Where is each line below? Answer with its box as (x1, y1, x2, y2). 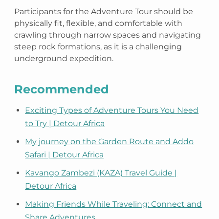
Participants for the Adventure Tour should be (14, 7, 194, 16)
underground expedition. (14, 54, 114, 63)
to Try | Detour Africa (25, 119, 105, 128)
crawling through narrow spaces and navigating (14, 30, 201, 40)
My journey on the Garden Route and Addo (25, 137, 194, 146)
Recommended (14, 82, 109, 96)
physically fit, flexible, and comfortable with (14, 19, 183, 28)
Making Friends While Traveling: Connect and (25, 199, 202, 209)
